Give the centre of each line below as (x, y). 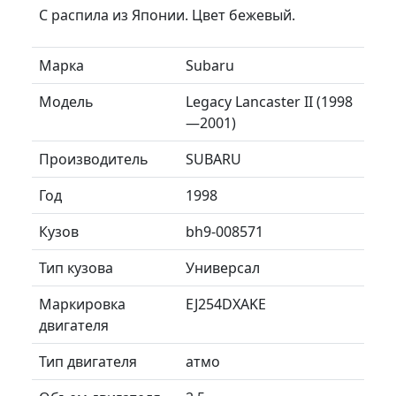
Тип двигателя (88, 361)
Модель (66, 101)
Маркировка (82, 304)
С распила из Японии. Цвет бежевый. (167, 15)
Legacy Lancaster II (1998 (269, 101)
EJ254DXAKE (226, 304)
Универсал (223, 267)
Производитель (94, 159)
